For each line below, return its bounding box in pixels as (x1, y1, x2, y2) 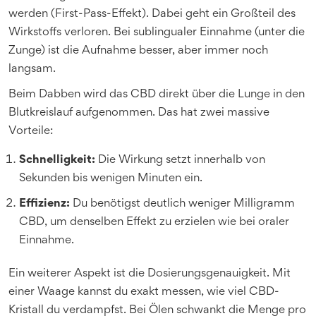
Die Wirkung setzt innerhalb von (95, 154, 265, 166)
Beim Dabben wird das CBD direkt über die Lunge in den (8, 89, 305, 100)
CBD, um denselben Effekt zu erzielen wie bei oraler (19, 217, 289, 228)
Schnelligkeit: (19, 154, 95, 166)
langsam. (8, 63, 56, 75)
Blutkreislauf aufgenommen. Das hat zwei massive (8, 107, 269, 119)
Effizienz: (19, 198, 70, 209)
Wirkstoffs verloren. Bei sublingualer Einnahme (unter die (8, 27, 305, 38)
